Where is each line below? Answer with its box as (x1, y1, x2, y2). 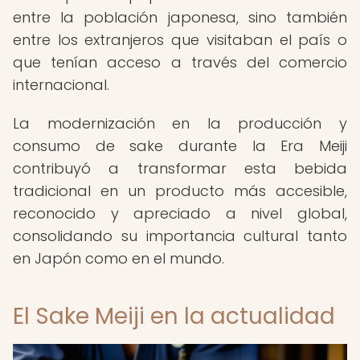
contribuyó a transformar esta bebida (13, 158, 347, 178)
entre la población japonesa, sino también (13, 7, 347, 27)
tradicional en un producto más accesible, (13, 181, 347, 201)
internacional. (13, 75, 109, 95)
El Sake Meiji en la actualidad (13, 301, 335, 332)
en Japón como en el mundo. (13, 248, 224, 268)
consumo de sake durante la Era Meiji (13, 136, 347, 156)
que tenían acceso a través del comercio (13, 52, 347, 72)
